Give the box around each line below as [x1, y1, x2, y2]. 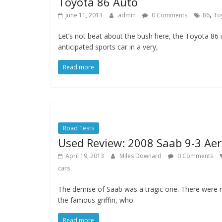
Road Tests [63, 124, 94, 132]
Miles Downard [119, 152, 163, 160]
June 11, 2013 [65, 11, 103, 19]
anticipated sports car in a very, [58, 42, 158, 52]
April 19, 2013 [65, 152, 104, 160]
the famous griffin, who [58, 195, 133, 205]
